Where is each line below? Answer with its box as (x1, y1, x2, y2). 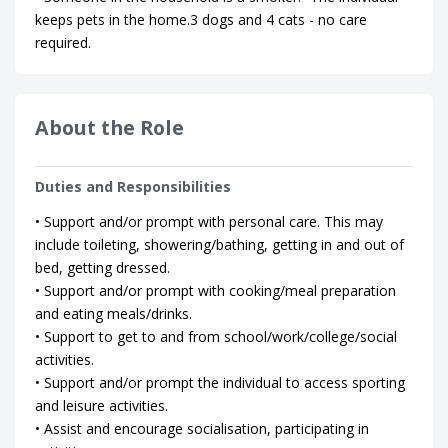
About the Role (35, 114, 184, 141)
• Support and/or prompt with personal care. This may (35, 212, 383, 231)
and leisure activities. (35, 396, 168, 415)
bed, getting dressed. (35, 258, 170, 277)
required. (35, 33, 91, 52)
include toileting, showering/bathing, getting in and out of (35, 235, 404, 254)
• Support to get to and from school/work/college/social (35, 327, 397, 346)
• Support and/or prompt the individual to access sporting (35, 373, 405, 392)
